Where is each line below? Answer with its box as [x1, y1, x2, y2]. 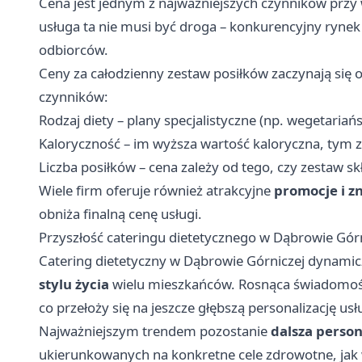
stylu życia [39, 274, 109, 293]
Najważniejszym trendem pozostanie [39, 321, 271, 340]
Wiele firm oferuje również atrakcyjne [39, 180, 274, 200]
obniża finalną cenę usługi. [39, 204, 202, 223]
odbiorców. [39, 40, 108, 59]
